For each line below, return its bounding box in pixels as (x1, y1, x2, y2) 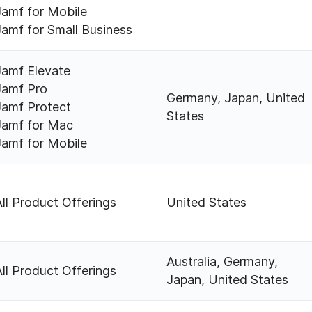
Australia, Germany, (166, 254, 279, 270)
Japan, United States (166, 272, 289, 288)
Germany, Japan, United (166, 91, 306, 106)
